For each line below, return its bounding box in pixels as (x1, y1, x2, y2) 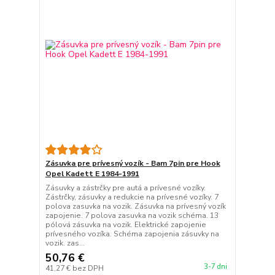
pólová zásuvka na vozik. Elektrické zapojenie (45, 220, 206, 230)
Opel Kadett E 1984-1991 (45, 169, 139, 179)
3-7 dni (203, 262, 227, 272)
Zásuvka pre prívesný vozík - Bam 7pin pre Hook (45, 158, 220, 169)
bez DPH (72, 263, 104, 274)
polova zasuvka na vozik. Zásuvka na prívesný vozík (45, 201, 226, 212)
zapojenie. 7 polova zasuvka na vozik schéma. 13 (45, 211, 219, 221)
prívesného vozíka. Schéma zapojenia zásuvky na (45, 229, 219, 239)
